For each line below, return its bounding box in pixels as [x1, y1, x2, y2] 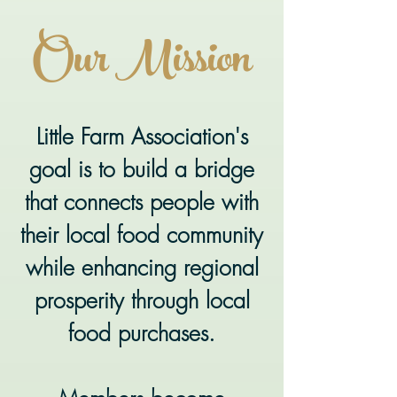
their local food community [20, 220, 263, 250]
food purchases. [68, 318, 215, 348]
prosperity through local [34, 285, 250, 315]
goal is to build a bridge [29, 154, 254, 184]
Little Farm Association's [35, 121, 248, 152]
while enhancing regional [25, 253, 259, 283]
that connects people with [25, 187, 259, 217]
